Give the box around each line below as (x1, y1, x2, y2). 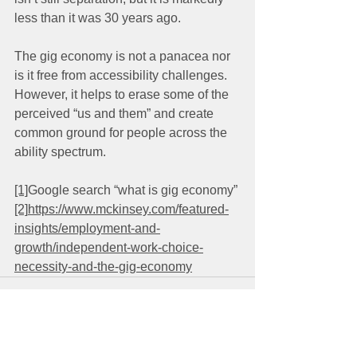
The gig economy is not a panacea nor (14, 49, 233, 63)
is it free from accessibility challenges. (14, 69, 230, 82)
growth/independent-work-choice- (14, 241, 203, 254)
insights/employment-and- (14, 222, 160, 235)
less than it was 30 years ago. (14, 11, 184, 25)
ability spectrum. (14, 145, 106, 159)
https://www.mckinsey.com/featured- (28, 202, 229, 216)
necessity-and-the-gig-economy (14, 260, 192, 273)
